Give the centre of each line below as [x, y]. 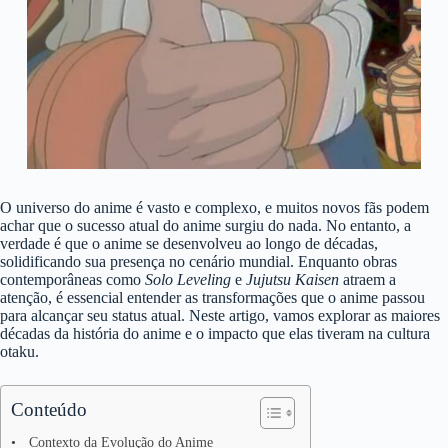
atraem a [367, 280]
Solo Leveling [188, 280]
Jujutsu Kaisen [292, 280]
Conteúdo [49, 410]
